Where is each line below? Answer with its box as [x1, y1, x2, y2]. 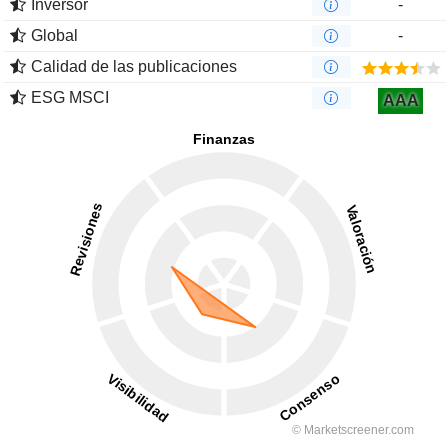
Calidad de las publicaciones [31, 58, 237, 76]
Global [31, 27, 78, 45]
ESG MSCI [31, 89, 109, 107]
